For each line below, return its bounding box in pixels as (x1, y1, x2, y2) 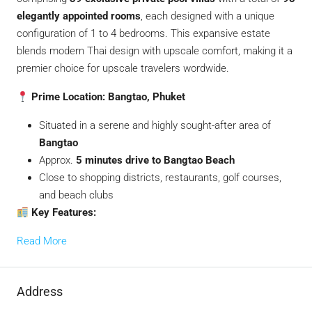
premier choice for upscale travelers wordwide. (17, 62, 229, 75)
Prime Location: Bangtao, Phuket (29, 91, 186, 104)
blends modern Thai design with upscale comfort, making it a (17, 45, 292, 58)
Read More (17, 235, 67, 248)
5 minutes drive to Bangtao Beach (76, 154, 235, 167)
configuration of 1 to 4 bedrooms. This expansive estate (17, 27, 270, 40)
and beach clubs (39, 189, 114, 202)
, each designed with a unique (141, 10, 274, 23)
